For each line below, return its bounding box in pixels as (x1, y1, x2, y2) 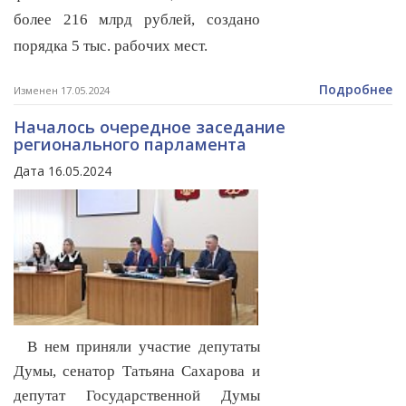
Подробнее (319, 81, 392, 99)
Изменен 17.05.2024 (14, 83, 110, 98)
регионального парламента (14, 133, 246, 156)
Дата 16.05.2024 (14, 162, 111, 180)
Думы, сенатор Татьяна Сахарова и (14, 362, 260, 381)
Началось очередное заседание (14, 116, 285, 139)
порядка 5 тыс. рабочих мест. (14, 37, 208, 55)
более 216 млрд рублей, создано (14, 11, 260, 29)
